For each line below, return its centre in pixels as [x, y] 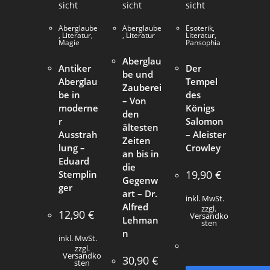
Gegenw [140, 180]
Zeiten [136, 140]
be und [137, 74]
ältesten [140, 127]
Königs [200, 108]
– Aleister [206, 134]
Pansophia [203, 42]
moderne [79, 108]
